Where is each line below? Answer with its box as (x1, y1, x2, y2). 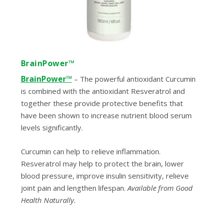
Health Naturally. (20, 195, 76, 205)
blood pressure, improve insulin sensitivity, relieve (20, 170, 189, 181)
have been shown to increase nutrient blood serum (20, 110, 192, 120)
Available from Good (127, 182, 193, 193)
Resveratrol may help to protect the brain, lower (20, 158, 184, 168)
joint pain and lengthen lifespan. (20, 182, 127, 193)
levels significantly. (20, 122, 83, 132)
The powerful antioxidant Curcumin (77, 73, 196, 84)
